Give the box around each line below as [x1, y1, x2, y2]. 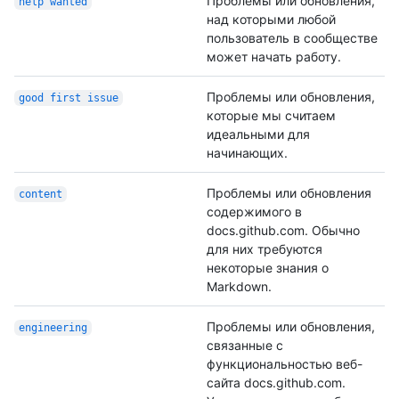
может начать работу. [207, 49, 341, 64]
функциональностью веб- [207, 356, 362, 371]
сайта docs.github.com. [207, 375, 346, 390]
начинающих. [207, 145, 288, 160]
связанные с [207, 338, 283, 353]
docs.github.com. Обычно [207, 223, 360, 238]
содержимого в [207, 204, 302, 219]
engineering [18, 322, 87, 334]
